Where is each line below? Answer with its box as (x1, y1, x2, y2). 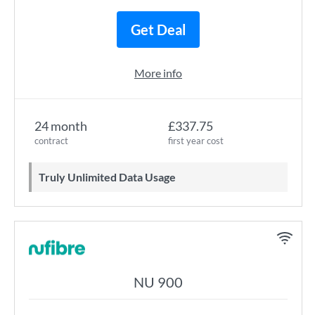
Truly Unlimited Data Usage (45, 170, 176, 184)
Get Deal (131, 21, 186, 38)
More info (134, 66, 182, 79)
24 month (34, 118, 87, 134)
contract (34, 135, 68, 146)
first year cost (168, 135, 224, 146)
